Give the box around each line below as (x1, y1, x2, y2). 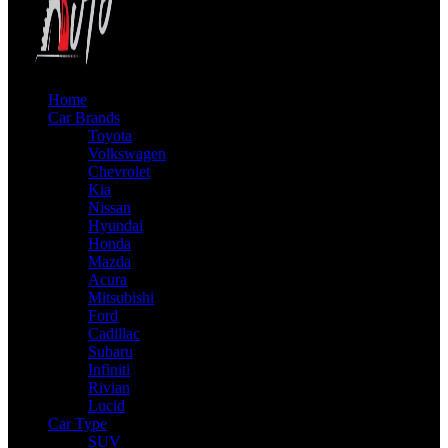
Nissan (88, 199, 131, 216)
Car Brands (48, 109, 120, 126)
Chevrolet (88, 163, 150, 180)
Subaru (88, 343, 133, 360)
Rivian (88, 379, 130, 396)
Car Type (48, 415, 107, 432)
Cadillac (88, 325, 140, 342)
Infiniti (88, 361, 130, 378)
